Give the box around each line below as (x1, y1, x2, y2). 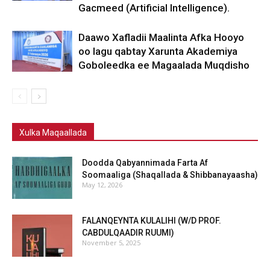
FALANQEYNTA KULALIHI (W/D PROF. (82, 215, 221, 225)
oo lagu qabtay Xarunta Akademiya (78, 45, 237, 57)
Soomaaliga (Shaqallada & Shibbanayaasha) (82, 169, 258, 180)
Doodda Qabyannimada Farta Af (82, 157, 208, 168)
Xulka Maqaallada (19, 127, 87, 137)
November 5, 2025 (82, 237, 140, 247)
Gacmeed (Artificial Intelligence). (78, 1, 230, 14)
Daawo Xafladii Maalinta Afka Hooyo (78, 31, 244, 43)
